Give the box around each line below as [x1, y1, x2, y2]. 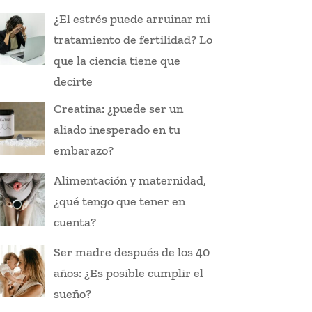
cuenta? [54, 214, 97, 231]
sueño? [54, 286, 92, 302]
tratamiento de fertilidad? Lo [54, 32, 213, 48]
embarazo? [54, 143, 114, 159]
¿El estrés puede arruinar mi [54, 11, 211, 27]
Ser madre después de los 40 [54, 244, 210, 260]
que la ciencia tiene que [54, 53, 181, 69]
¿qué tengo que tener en [54, 194, 186, 210]
